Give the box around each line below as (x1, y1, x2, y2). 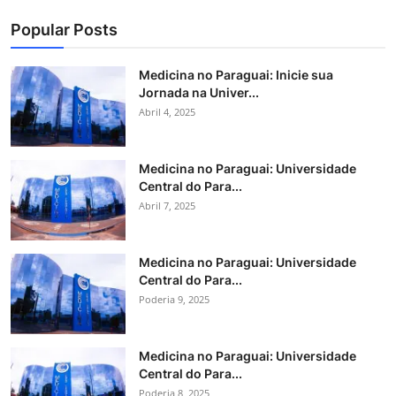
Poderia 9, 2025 (139, 293, 209, 307)
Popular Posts (11, 20, 118, 40)
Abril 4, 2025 (139, 105, 195, 119)
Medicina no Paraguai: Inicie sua (139, 67, 333, 83)
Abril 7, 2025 (139, 199, 195, 213)
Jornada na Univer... (139, 85, 259, 101)
